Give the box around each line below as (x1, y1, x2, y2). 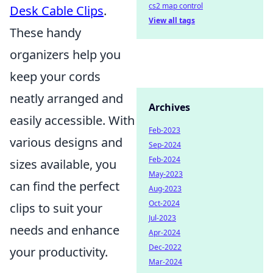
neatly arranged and (10, 90, 123, 107)
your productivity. (10, 244, 108, 261)
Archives (149, 101, 190, 114)
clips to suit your (10, 200, 102, 217)
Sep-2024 (149, 140, 181, 150)
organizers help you (10, 46, 121, 63)
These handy (10, 24, 81, 41)
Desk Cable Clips (10, 2, 104, 19)
